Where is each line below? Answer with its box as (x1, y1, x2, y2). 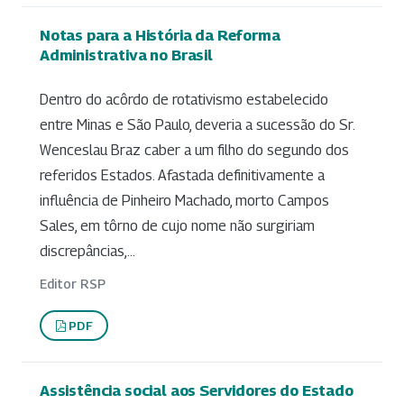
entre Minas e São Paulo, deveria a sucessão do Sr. (40, 116, 354, 134)
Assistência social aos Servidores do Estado (40, 381, 353, 400)
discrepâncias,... (40, 243, 135, 261)
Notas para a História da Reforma (40, 25, 280, 44)
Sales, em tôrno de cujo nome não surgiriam (40, 217, 315, 235)
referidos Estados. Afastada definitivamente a (40, 167, 325, 185)
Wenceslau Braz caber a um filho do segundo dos (40, 142, 349, 160)
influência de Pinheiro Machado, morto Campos (40, 192, 329, 210)
